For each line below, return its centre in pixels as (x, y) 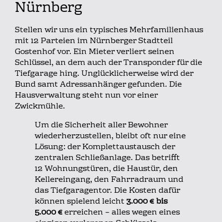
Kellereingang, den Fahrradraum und (109, 180)
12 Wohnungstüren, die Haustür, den (106, 169)
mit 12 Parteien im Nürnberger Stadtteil (94, 41)
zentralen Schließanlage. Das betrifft (107, 158)
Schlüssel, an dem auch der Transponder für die (109, 63)
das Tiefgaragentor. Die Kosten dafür (107, 191)
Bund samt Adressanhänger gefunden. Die (98, 85)
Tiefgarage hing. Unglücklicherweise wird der (104, 74)
